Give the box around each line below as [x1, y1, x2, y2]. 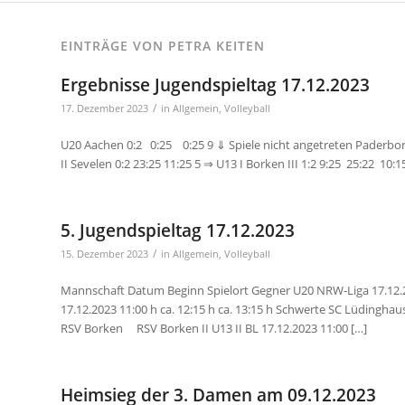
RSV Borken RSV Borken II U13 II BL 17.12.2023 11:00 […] [61, 320, 367, 337]
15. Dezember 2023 [61, 248, 148, 261]
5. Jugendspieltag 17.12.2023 [61, 219, 295, 243]
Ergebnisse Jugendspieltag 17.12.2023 [61, 73, 370, 98]
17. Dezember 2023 [61, 102, 148, 116]
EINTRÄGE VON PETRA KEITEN [61, 37, 265, 55]
